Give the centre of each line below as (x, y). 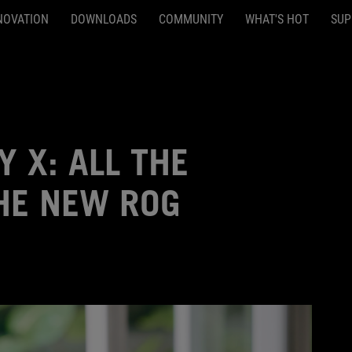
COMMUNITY (191, 19)
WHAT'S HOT (277, 19)
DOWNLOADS (103, 19)
